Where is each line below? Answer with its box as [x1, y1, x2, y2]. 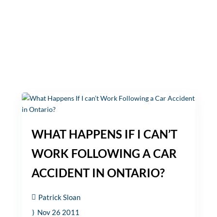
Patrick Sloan [38, 193, 80, 201]
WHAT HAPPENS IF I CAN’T [31, 127, 177, 141]
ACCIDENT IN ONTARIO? [31, 166, 165, 180]
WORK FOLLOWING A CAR [31, 146, 177, 160]
